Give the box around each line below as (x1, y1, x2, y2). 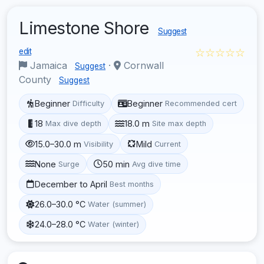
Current (154, 139, 181, 148)
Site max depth (152, 119, 207, 128)
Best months (110, 179, 154, 189)
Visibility (84, 139, 114, 148)
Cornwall (121, 59, 164, 71)
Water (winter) (88, 220, 140, 229)
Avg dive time (132, 159, 181, 169)
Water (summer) (88, 200, 147, 209)
